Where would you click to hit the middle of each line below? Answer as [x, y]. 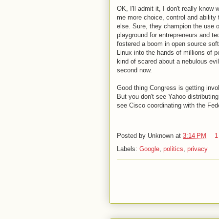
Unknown [161, 136]
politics [173, 149]
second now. [134, 70]
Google [149, 149]
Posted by [132, 136]
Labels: [128, 149]
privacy [197, 149]
